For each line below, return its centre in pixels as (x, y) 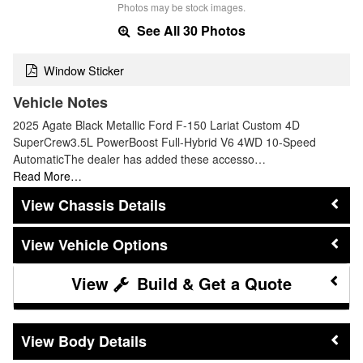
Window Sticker (84, 70)
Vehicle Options (113, 244)
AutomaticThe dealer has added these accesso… (139, 159)
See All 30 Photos (189, 30)
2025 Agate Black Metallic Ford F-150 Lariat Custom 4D (156, 125)
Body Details (102, 341)
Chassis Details (112, 205)
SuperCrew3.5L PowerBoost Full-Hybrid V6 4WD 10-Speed (164, 142)
